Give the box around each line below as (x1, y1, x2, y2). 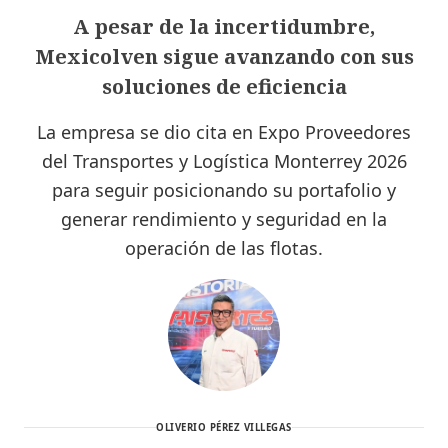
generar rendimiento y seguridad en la (61, 206, 387, 231)
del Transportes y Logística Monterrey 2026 (41, 148, 407, 173)
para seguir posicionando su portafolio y (52, 177, 396, 202)
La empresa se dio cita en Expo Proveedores (37, 119, 411, 144)
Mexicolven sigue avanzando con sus (34, 42, 414, 70)
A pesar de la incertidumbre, (73, 12, 375, 40)
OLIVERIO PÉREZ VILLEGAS (156, 420, 292, 434)
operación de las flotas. (125, 235, 323, 260)
